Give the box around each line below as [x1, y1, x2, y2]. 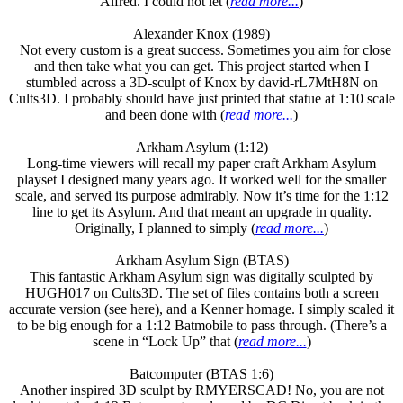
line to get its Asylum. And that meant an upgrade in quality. [31, 204, 372, 219]
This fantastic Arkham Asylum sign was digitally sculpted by [30, 269, 373, 284]
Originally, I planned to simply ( [75, 220, 255, 236]
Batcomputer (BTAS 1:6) [130, 366, 273, 381]
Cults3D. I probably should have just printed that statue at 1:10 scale [8, 91, 395, 106]
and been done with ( [105, 107, 225, 122]
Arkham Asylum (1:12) [135, 139, 268, 155]
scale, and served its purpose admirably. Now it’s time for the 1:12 [14, 188, 389, 203]
